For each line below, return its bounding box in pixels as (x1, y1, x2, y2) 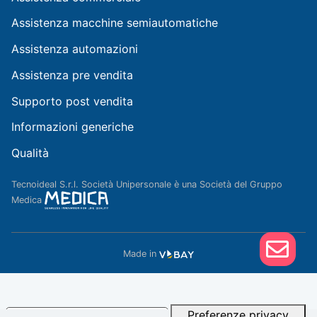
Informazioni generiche (11, 120, 134, 134)
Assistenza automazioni (11, 42, 138, 57)
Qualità (11, 146, 49, 161)
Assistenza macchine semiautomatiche (11, 16, 218, 30)
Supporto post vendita (11, 93, 133, 108)
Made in (123, 248, 159, 259)
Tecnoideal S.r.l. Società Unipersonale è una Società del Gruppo (11, 178, 282, 190)
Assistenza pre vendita (11, 67, 133, 82)
